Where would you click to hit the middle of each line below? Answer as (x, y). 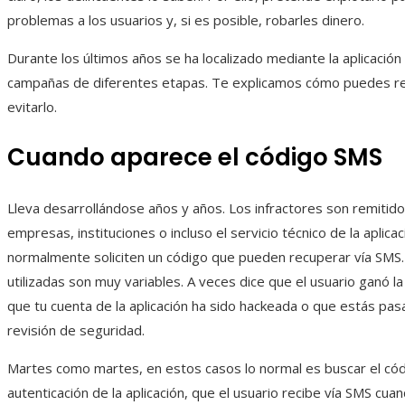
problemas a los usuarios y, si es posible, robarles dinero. (186, 20)
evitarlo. (32, 107)
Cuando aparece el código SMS (195, 158)
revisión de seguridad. (76, 330)
